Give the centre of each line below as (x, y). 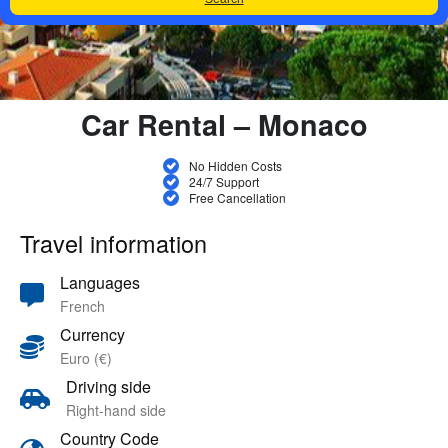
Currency (92, 334)
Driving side (108, 386)
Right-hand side (116, 410)
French (82, 306)
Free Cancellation (237, 197)
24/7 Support (223, 181)
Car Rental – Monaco (224, 124)
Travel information (113, 243)
